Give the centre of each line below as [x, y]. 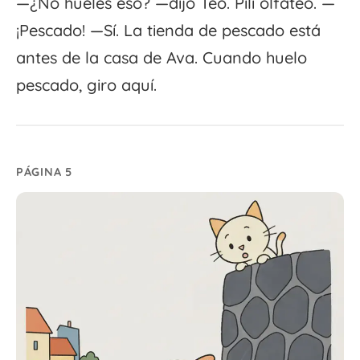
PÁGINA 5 [44, 172]
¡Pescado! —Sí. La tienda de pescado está [168, 30]
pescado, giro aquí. [86, 84]
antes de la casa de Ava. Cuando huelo [162, 57]
